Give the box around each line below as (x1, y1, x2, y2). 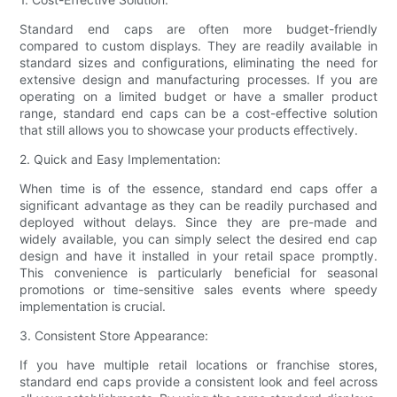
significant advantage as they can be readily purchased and (19, 198, 378, 214)
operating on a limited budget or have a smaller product (19, 89, 378, 105)
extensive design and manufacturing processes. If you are (19, 72, 378, 88)
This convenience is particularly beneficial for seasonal (19, 265, 378, 281)
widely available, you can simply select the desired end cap (19, 231, 378, 247)
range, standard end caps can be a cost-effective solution (19, 105, 378, 121)
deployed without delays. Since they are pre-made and (19, 214, 378, 230)
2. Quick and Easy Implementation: (19, 152, 222, 167)
